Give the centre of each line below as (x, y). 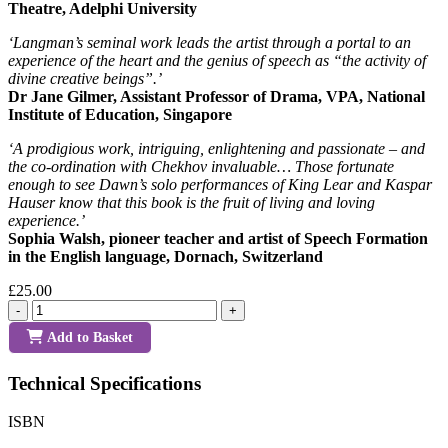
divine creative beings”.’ (85, 78)
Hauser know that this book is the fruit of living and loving (191, 202)
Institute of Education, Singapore (120, 114)
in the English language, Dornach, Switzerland (165, 256)
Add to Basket (90, 336)
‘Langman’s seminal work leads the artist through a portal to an (209, 42)
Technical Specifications (104, 383)
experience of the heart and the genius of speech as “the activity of (217, 60)
